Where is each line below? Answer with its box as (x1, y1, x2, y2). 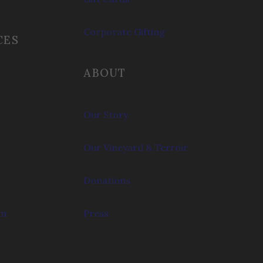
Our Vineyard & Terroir (83, 141, 188, 153)
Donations (83, 174, 131, 186)
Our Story (83, 108, 129, 120)
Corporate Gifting (83, 25, 166, 38)
